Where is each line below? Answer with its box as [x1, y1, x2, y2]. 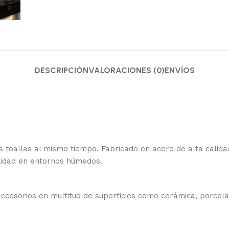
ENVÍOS [164, 65, 195, 75]
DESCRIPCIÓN [34, 65, 88, 75]
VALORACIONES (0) [88, 65, 165, 75]
